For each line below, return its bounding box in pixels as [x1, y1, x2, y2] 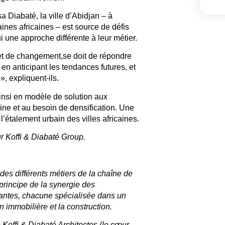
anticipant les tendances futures [12, 63, 125, 72]
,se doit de [60, 52, 99, 61]
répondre [99, 52, 132, 61]
